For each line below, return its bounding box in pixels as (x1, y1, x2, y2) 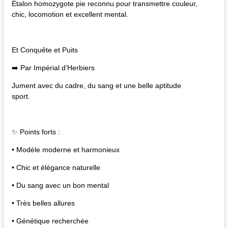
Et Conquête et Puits (12, 45, 78, 54)
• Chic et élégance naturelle (12, 163, 100, 172)
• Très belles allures (12, 198, 75, 207)
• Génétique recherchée (12, 216, 89, 225)
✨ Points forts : (12, 127, 60, 136)
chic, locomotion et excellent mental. (12, 10, 128, 18)
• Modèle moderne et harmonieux (12, 145, 120, 154)
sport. (12, 92, 30, 100)
